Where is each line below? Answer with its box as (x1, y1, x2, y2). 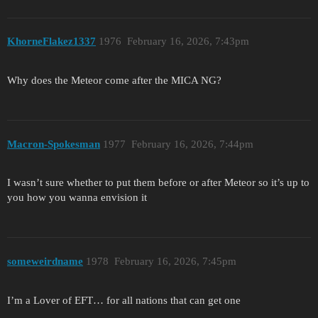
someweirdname (7, 255, 83, 267)
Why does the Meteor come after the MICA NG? (7, 75, 221, 86)
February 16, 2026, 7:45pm (114, 255, 236, 267)
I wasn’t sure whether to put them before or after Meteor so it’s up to (7, 177, 309, 189)
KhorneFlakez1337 (7, 35, 96, 48)
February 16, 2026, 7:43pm (126, 35, 249, 48)
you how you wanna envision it (7, 192, 147, 204)
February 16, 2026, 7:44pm (131, 138, 253, 150)
